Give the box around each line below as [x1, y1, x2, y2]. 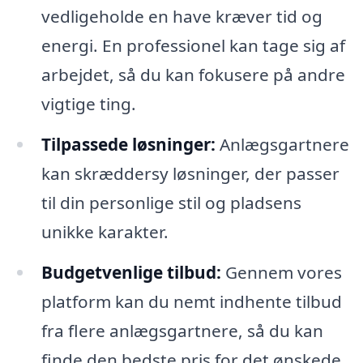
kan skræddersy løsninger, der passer [41, 162, 340, 186]
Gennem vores [220, 260, 342, 284]
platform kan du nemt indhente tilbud [41, 289, 342, 313]
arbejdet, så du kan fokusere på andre [41, 63, 345, 87]
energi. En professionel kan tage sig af [41, 34, 345, 58]
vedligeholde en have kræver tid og [41, 5, 322, 28]
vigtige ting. [41, 92, 136, 116]
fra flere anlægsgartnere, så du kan [41, 318, 323, 342]
